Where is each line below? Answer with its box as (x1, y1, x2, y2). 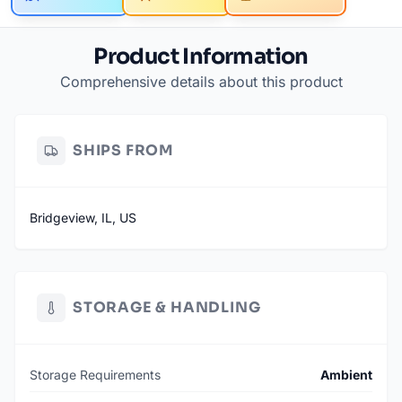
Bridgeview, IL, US (30, 210, 136, 226)
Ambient (320, 367, 372, 383)
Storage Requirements (30, 367, 161, 383)
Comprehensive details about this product (59, 73, 343, 92)
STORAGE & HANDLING (73, 298, 261, 318)
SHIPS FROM (73, 141, 174, 161)
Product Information (93, 43, 309, 71)
